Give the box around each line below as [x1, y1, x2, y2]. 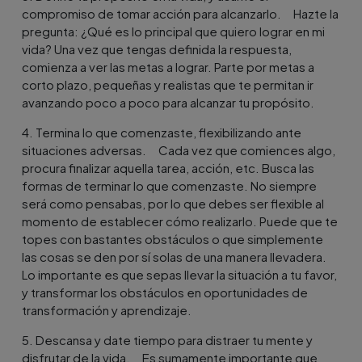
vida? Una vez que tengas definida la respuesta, [22, 40, 293, 57]
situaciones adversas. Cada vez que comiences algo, [22, 141, 336, 158]
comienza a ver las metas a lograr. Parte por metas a [22, 58, 315, 74]
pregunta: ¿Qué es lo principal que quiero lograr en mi [22, 23, 326, 39]
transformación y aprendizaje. [22, 301, 192, 318]
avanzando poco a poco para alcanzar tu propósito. [22, 94, 315, 110]
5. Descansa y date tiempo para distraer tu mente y [22, 331, 314, 347]
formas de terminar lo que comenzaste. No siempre [22, 177, 318, 193]
